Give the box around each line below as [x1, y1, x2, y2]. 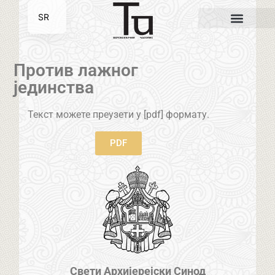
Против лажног [14, 60, 139, 81]
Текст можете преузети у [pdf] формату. [27, 109, 209, 121]
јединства [14, 77, 95, 98]
